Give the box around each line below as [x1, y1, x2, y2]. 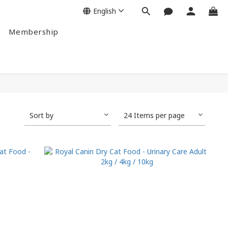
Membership [8, 26, 59, 37]
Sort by [30, 110, 53, 120]
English [93, 6, 116, 16]
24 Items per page [124, 110, 185, 120]
